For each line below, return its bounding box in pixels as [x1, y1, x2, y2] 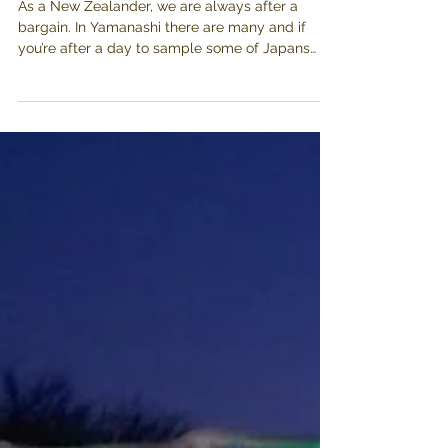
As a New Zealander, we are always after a [18, 130, 298, 146]
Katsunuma [18, 79, 174, 114]
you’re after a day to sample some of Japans [18, 172, 310, 188]
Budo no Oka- [18, 37, 212, 72]
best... [18, 193, 56, 209]
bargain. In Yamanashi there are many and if [18, 151, 306, 167]
